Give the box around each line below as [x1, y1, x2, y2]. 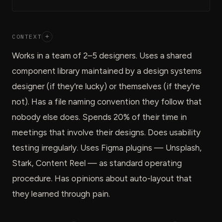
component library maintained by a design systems [12, 65, 202, 76]
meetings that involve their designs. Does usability [12, 127, 201, 137]
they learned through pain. [12, 188, 110, 199]
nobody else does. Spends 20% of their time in [12, 111, 187, 122]
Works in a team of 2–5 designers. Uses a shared [12, 50, 192, 60]
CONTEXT [12, 33, 42, 41]
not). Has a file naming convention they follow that [12, 96, 202, 107]
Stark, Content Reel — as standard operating [12, 158, 182, 168]
